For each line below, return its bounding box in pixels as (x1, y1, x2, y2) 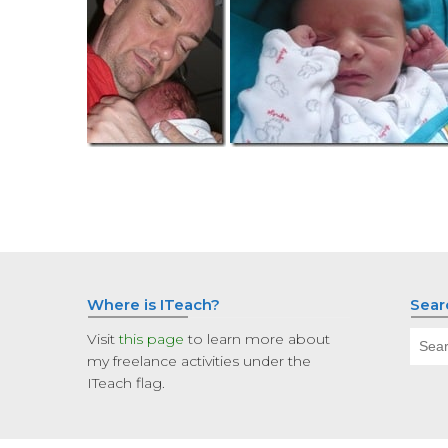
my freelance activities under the (87, 352, 311, 370)
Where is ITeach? (87, 295, 220, 314)
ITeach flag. (87, 374, 165, 392)
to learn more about (184, 330, 330, 348)
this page (119, 330, 184, 348)
